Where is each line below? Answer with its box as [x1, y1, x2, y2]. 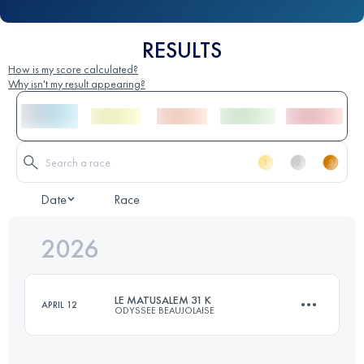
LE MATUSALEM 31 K [115, 292, 211, 308]
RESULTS [142, 36, 222, 65]
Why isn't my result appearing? [8, 76, 145, 92]
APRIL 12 [41, 298, 77, 312]
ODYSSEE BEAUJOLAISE [115, 304, 214, 318]
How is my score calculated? [8, 62, 138, 77]
